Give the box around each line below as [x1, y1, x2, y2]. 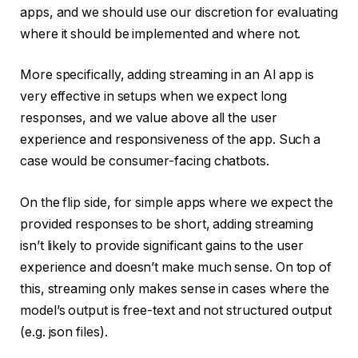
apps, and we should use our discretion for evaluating [20, 4, 338, 20]
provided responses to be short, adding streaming [20, 216, 314, 232]
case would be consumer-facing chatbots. [20, 153, 269, 169]
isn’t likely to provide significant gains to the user [20, 237, 304, 253]
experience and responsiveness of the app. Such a [20, 132, 321, 148]
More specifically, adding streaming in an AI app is [20, 67, 314, 83]
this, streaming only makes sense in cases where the [20, 280, 329, 296]
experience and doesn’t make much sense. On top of [20, 259, 332, 275]
